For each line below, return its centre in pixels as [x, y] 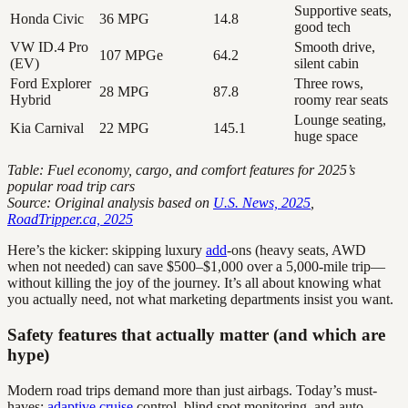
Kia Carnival [47, 128]
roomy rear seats [341, 100]
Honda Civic [47, 19]
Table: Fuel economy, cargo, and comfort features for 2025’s [181, 170]
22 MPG [124, 128]
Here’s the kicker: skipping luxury [107, 250]
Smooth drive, [335, 47]
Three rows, [329, 84]
